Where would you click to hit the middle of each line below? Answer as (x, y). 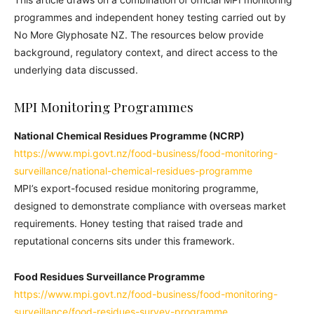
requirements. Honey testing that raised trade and (129, 223)
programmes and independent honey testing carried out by (150, 17)
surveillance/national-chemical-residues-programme (133, 170)
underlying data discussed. (76, 69)
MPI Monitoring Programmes (104, 106)
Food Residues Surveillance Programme (109, 276)
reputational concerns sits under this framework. (124, 240)
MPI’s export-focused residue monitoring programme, (136, 188)
